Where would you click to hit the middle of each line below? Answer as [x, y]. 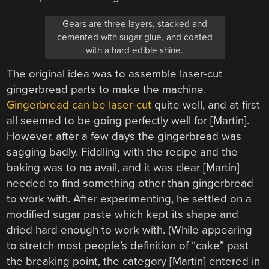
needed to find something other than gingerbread [130, 183]
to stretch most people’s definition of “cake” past [128, 246]
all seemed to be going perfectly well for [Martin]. [128, 121]
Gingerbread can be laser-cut [79, 105]
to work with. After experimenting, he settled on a [129, 199]
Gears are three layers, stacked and [134, 24]
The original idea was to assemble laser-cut [115, 74]
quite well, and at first [206, 105]
